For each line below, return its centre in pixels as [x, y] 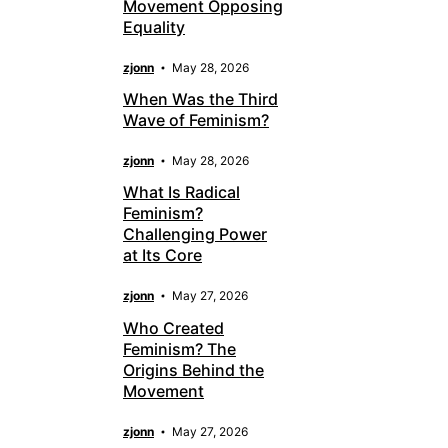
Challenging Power [195, 234]
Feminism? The [179, 348]
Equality [154, 26]
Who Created [173, 327]
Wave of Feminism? [196, 120]
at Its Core [162, 255]
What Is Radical [181, 192]
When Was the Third [200, 99]
